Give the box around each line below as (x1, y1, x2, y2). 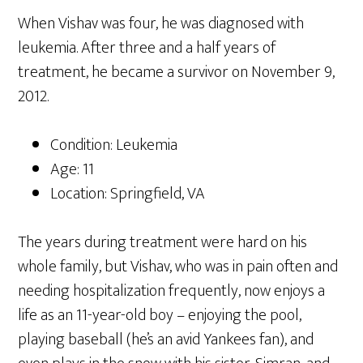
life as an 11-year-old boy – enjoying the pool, (18, 301, 302, 329)
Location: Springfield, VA (50, 180, 206, 207)
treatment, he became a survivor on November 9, (18, 58, 335, 86)
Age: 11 (50, 156, 95, 183)
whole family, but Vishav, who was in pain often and (18, 253, 339, 280)
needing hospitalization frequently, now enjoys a (18, 277, 326, 305)
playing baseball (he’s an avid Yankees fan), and (18, 326, 314, 353)
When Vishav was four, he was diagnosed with (18, 10, 305, 37)
